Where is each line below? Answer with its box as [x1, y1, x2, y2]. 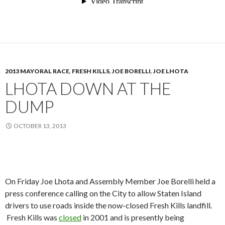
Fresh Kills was [5, 212, 59, 222]
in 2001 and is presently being [81, 212, 184, 222]
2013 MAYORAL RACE [5, 67, 69, 75]
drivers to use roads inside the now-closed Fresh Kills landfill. [5, 200, 212, 210]
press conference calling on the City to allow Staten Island [5, 188, 201, 198]
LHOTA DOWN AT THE [5, 78, 171, 99]
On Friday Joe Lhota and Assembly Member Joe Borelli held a [5, 176, 215, 186]
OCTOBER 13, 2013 [14, 122, 66, 130]
